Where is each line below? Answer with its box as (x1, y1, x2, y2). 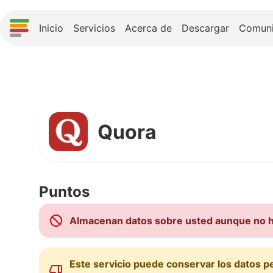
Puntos (39, 183, 90, 200)
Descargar (182, 21, 229, 34)
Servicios (73, 21, 115, 34)
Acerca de (125, 21, 172, 34)
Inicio (39, 21, 63, 34)
